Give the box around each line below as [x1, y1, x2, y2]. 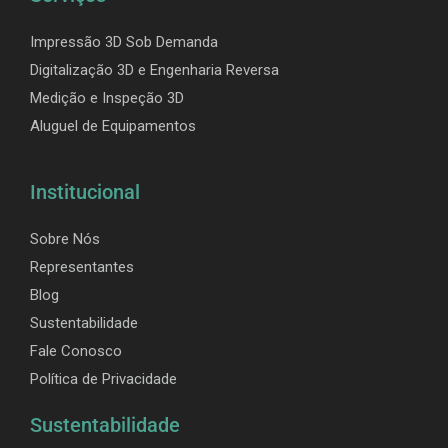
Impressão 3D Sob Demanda [30, 33, 218, 52]
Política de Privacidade [30, 370, 177, 389]
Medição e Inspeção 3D [30, 89, 184, 108]
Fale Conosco [30, 342, 122, 361]
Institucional [30, 180, 140, 205]
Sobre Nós [30, 230, 100, 249]
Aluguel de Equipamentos [30, 117, 196, 136]
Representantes [30, 258, 134, 277]
